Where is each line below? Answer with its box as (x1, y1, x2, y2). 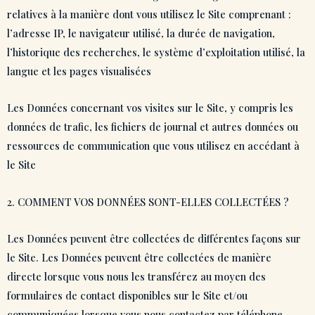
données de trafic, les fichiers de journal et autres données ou (7, 120, 298, 134)
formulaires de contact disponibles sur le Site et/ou (7, 288, 247, 303)
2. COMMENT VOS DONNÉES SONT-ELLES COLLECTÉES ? (7, 194, 289, 209)
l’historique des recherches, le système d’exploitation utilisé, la (7, 44, 305, 59)
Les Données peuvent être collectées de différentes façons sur (7, 231, 301, 246)
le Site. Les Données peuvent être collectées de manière (7, 250, 271, 265)
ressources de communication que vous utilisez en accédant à (7, 139, 300, 153)
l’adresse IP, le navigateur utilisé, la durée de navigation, (7, 25, 275, 40)
